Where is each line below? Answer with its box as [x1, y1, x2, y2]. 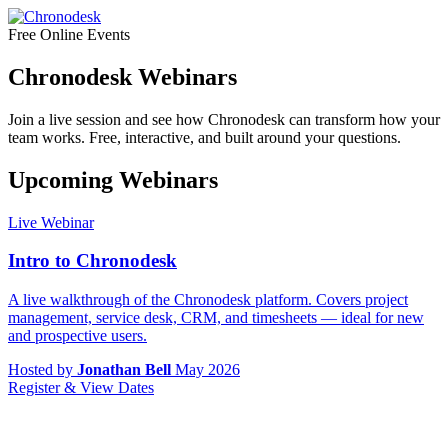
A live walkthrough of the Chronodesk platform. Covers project [8, 291, 408, 309]
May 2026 [175, 361, 240, 379]
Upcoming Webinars [8, 166, 218, 193]
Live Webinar [8, 213, 94, 231]
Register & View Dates [8, 379, 154, 397]
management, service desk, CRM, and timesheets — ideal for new [8, 309, 424, 327]
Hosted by [8, 361, 77, 379]
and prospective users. [8, 327, 147, 345]
